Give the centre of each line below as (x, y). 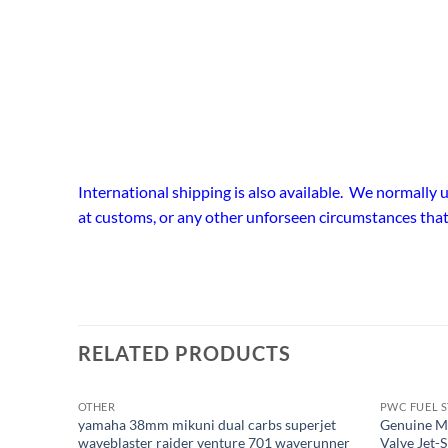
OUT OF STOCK (219, 423)
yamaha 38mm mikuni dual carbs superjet (206, 425)
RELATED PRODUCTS (184, 353)
